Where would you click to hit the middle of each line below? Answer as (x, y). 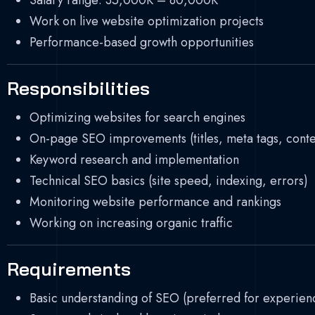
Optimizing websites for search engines (137, 117)
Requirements (69, 269)
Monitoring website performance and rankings (155, 202)
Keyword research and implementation (134, 160)
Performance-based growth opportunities (142, 42)
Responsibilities (78, 88)
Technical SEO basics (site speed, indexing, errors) (169, 181)
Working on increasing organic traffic (131, 223)
